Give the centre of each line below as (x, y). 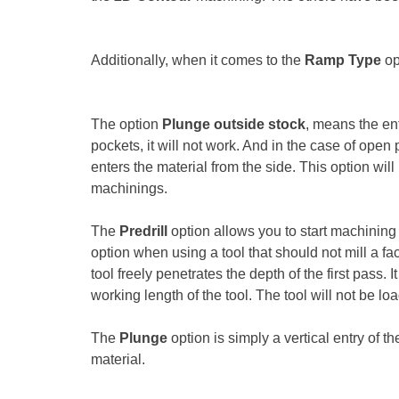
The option (126, 124)
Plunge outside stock (234, 124)
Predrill (145, 231)
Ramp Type (343, 60)
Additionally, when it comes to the (198, 60)
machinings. (129, 188)
